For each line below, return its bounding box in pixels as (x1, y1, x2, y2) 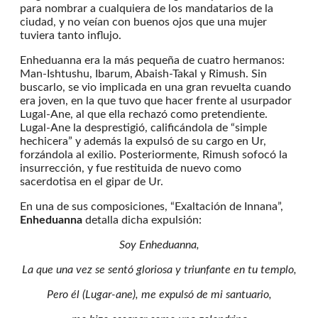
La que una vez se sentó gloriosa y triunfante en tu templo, (21, 263, 297, 275)
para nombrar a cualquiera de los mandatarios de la (20, 2, 273, 14)
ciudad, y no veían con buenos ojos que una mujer (20, 16, 267, 28)
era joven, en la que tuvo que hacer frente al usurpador (20, 94, 292, 106)
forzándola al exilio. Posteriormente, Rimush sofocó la (20, 148, 287, 160)
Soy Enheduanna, (119, 238, 199, 251)
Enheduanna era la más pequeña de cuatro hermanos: (20, 54, 285, 66)
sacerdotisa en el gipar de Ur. (20, 175, 163, 187)
